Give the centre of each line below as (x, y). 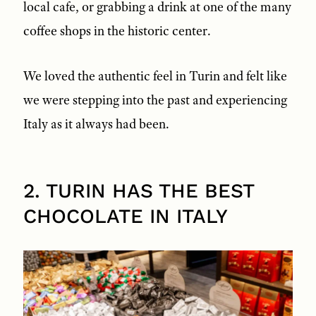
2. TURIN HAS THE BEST (138, 191)
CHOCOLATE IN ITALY (125, 217)
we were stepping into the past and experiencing (155, 101)
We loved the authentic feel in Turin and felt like (155, 77)
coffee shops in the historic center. (117, 31)
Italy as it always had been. (96, 124)
